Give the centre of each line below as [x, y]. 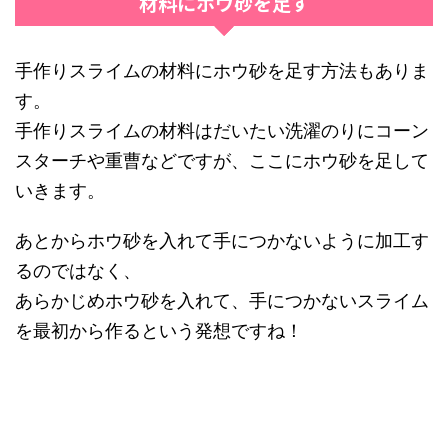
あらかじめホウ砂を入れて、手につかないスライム [222, 300]
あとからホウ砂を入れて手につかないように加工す [222, 240]
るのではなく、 [78, 270]
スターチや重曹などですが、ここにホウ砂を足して [222, 160]
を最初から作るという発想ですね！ [159, 330]
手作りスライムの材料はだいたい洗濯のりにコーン [222, 130]
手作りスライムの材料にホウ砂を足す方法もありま [222, 70]
